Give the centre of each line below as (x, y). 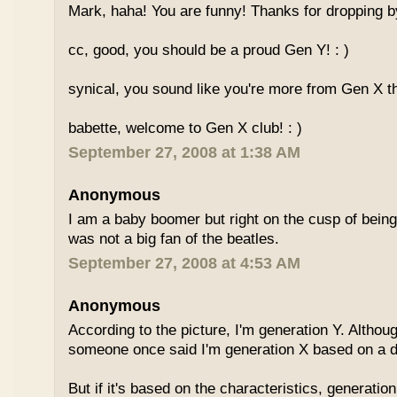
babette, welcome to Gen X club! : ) (186, 128)
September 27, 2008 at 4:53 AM (185, 263)
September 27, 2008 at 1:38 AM (185, 152)
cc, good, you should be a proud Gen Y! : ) (209, 50)
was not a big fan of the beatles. (174, 239)
